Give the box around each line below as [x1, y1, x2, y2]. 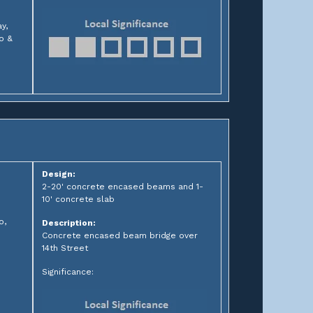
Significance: [41, 267, 94, 277]
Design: [41, 169, 75, 180]
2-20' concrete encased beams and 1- [41, 182, 203, 192]
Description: [41, 218, 96, 228]
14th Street [41, 243, 88, 254]
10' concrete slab [41, 194, 115, 205]
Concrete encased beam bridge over [41, 231, 198, 241]
